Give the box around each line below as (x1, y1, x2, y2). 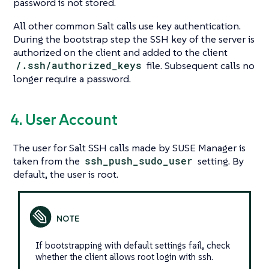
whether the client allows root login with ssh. (35, 250, 213, 262)
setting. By (195, 154, 244, 168)
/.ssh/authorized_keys (16, 59, 142, 72)
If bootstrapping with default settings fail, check (35, 239, 230, 251)
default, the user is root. (13, 167, 118, 181)
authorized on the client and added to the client (13, 46, 228, 59)
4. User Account (10, 110, 118, 129)
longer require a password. (13, 72, 131, 86)
